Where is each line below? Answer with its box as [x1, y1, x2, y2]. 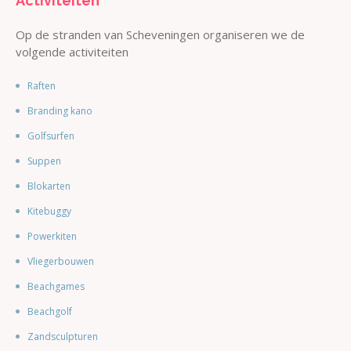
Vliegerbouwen [27, 255, 94, 268]
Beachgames [27, 280, 85, 293]
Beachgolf [27, 305, 72, 318]
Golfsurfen [27, 129, 74, 143]
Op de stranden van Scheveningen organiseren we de [15, 27, 305, 42]
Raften [27, 79, 56, 92]
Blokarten [27, 179, 71, 193]
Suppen [27, 154, 61, 168]
